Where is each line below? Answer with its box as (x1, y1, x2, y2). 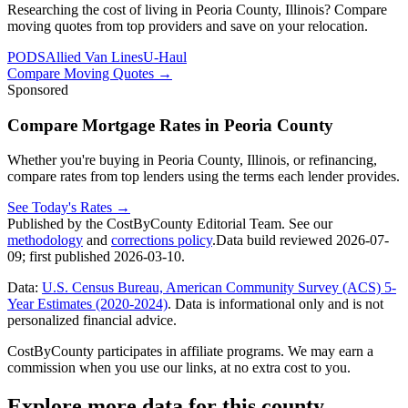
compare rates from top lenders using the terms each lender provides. (7, 168, 400, 185)
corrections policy (111, 232, 212, 249)
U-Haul (143, 49, 187, 66)
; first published (22, 249, 114, 265)
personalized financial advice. (7, 312, 177, 329)
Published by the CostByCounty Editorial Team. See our (7, 216, 332, 232)
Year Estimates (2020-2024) (7, 296, 168, 312)
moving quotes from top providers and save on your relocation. (7, 18, 368, 35)
